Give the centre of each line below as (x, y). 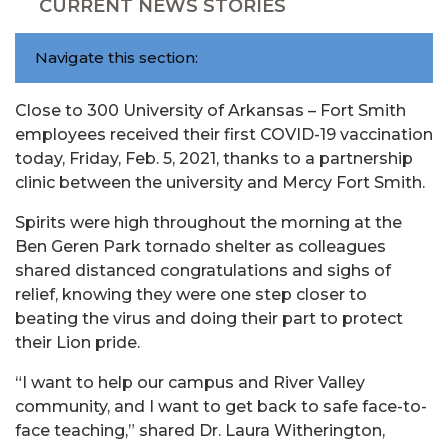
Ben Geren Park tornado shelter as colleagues (200, 246)
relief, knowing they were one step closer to (191, 294)
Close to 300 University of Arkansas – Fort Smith (210, 110)
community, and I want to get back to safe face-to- (221, 406)
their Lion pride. (79, 342)
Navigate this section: (116, 57)
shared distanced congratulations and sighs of (203, 270)
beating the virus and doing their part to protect (209, 318)
